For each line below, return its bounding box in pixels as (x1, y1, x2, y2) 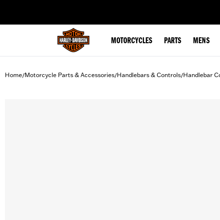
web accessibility (60, 3, 108, 11)
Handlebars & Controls (117, 71, 181, 79)
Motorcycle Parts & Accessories (25, 71, 114, 79)
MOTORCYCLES (111, 37, 152, 46)
